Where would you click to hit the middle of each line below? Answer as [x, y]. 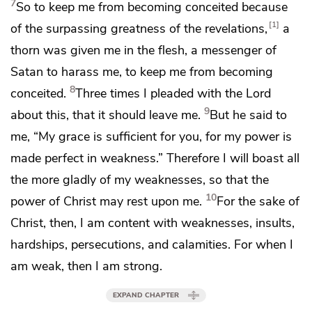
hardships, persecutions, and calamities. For [133, 244]
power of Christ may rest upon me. [106, 201]
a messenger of [234, 50]
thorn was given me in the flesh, [101, 50]
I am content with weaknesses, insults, [187, 223]
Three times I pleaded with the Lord [173, 93]
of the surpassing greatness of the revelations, [139, 28]
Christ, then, [45, 223]
